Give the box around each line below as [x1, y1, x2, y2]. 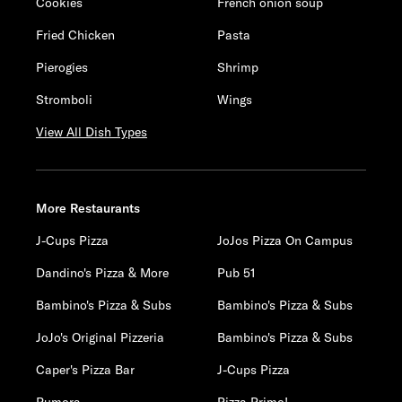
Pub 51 [217, 265, 257, 281]
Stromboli [36, 92, 92, 108]
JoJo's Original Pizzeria [36, 329, 164, 345]
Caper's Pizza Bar [36, 362, 135, 378]
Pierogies [36, 59, 88, 75]
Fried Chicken [36, 27, 115, 43]
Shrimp [217, 59, 259, 75]
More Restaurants [36, 200, 140, 216]
